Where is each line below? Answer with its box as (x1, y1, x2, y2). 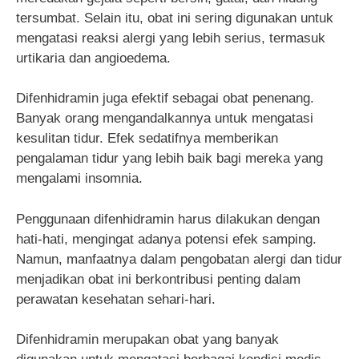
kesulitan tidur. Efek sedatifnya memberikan (16, 131, 278, 147)
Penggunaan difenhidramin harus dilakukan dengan (16, 211, 320, 227)
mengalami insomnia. (16, 171, 143, 187)
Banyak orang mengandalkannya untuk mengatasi (16, 111, 313, 127)
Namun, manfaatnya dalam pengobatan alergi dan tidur (16, 251, 342, 267)
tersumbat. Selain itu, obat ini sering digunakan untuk (16, 10, 333, 26)
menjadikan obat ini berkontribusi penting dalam (16, 271, 301, 287)
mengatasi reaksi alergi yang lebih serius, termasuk (16, 30, 325, 46)
